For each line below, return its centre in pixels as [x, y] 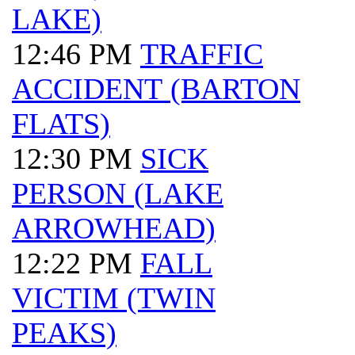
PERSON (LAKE [118, 193]
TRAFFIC [202, 54]
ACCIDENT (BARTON [156, 89]
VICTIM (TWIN [114, 298]
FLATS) [61, 124]
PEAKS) [64, 333]
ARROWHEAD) [114, 228]
